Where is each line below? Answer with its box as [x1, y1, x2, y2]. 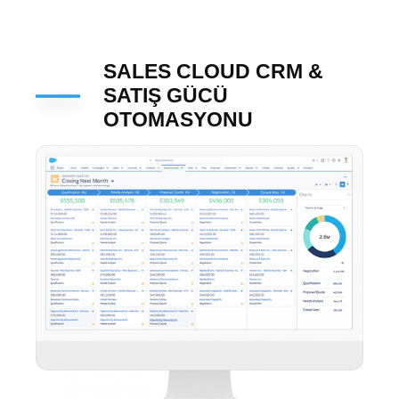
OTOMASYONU [103, 108, 253, 132]
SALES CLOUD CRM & [103, 60, 323, 84]
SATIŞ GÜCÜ [103, 84, 228, 108]
